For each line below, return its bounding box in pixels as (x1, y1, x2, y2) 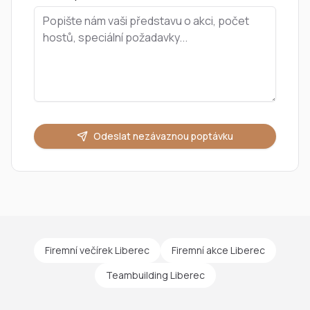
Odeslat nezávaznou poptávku (93, 129, 233, 143)
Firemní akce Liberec (172, 244, 265, 257)
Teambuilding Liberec (105, 268, 205, 282)
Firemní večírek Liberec (45, 244, 149, 257)
